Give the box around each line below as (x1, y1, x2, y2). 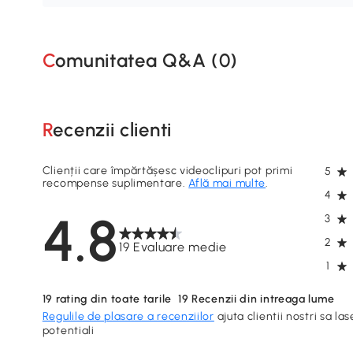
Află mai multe (188, 176, 266, 190)
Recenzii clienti (53, 118, 172, 142)
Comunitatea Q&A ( (55, 49, 219, 72)
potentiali (42, 323, 95, 337)
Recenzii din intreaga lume (188, 292, 335, 306)
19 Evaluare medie (118, 239, 227, 255)
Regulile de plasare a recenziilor (42, 309, 214, 323)
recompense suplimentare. (42, 176, 189, 190)
